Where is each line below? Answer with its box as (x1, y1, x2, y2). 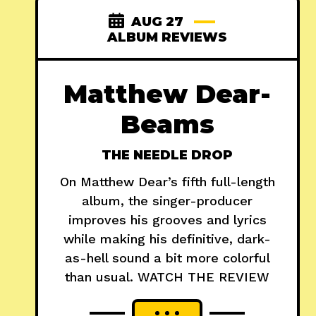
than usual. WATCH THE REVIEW (65, 269, 270, 285)
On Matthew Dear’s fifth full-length (59, 174, 275, 190)
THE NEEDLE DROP (102, 147, 233, 164)
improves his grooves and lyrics (68, 212, 267, 228)
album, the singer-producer (82, 193, 253, 209)
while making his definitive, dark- (63, 231, 272, 247)
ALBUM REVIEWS (107, 30, 228, 46)
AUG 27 (131, 14, 184, 30)
